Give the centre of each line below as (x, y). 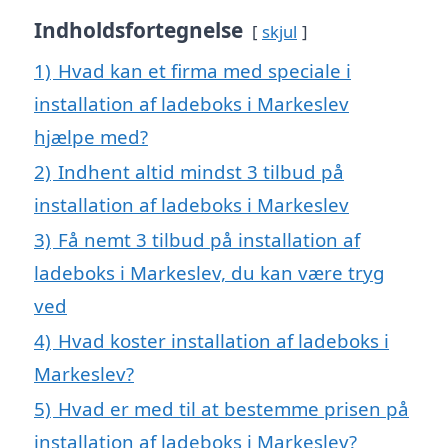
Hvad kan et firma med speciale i (204, 71)
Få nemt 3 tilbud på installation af (209, 240)
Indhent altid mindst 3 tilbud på (201, 172)
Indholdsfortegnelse (138, 30)
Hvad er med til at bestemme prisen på (233, 409)
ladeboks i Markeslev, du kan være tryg (209, 273)
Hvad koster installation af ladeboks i (223, 341)
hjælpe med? (91, 137)
